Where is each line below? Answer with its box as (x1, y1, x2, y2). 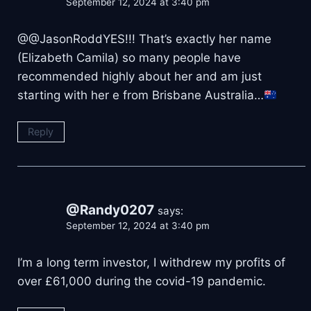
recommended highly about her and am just (17, 69, 262, 84)
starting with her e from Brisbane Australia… (17, 88, 264, 103)
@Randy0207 (66, 202, 154, 219)
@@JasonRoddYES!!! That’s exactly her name (17, 32, 271, 47)
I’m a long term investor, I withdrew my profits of (17, 255, 285, 270)
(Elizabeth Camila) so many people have (17, 51, 241, 65)
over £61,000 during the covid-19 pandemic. (17, 274, 266, 289)
